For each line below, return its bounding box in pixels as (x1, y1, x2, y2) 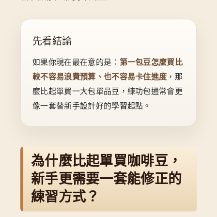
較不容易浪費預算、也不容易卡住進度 (32, 72, 167, 81)
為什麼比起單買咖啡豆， (31, 153, 182, 169)
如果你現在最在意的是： (32, 58, 120, 66)
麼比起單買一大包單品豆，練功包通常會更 (32, 87, 183, 95)
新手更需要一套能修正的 (31, 171, 182, 186)
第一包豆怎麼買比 (119, 58, 183, 66)
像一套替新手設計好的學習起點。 (32, 101, 151, 110)
